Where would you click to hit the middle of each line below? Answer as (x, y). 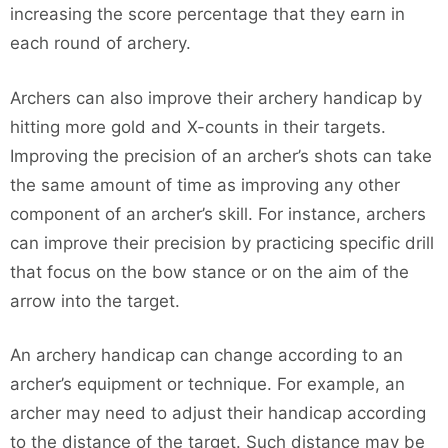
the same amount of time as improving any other (205, 184)
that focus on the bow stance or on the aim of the (209, 271)
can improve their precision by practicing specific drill (222, 242)
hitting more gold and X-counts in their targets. (198, 126)
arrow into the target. (95, 300)
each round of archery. (100, 43)
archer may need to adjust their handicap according (218, 413)
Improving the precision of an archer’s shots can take (221, 155)
